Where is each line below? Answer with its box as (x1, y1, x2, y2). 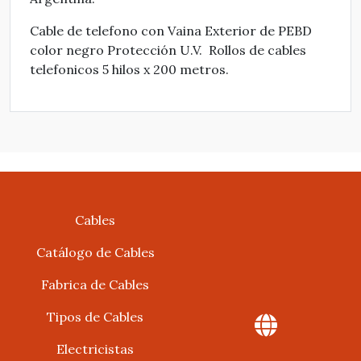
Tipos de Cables (47, 309, 143, 325)
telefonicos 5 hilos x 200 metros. (30, 61, 229, 77)
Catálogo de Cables (35, 244, 155, 260)
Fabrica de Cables (41, 276, 149, 293)
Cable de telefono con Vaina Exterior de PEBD (30, 23, 312, 39)
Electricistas (56, 341, 134, 357)
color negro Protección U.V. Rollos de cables (30, 42, 306, 58)
